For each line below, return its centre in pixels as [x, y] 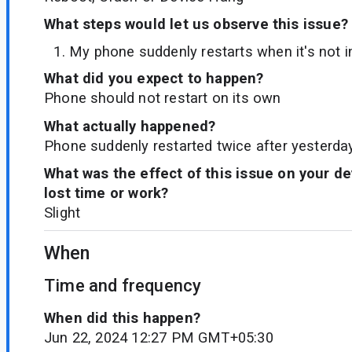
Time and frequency [123, 286]
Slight [62, 212]
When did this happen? [122, 317]
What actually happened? [130, 126]
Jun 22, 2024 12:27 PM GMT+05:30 [159, 337]
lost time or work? [106, 192]
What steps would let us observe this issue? [196, 24]
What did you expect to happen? [154, 79]
